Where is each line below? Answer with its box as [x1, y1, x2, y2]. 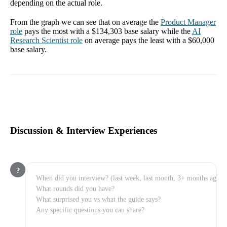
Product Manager [161, 18, 216, 27]
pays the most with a [24, 27, 92, 36]
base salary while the [122, 27, 191, 36]
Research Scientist [10, 36, 68, 45]
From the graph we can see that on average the [10, 18, 159, 27]
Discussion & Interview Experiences [10, 125, 157, 136]
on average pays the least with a [85, 36, 188, 45]
